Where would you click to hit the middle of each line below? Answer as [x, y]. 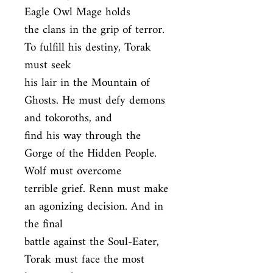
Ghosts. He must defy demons [95, 101]
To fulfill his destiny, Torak [88, 48]
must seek [48, 66]
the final [44, 225]
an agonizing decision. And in [94, 207]
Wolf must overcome [73, 172]
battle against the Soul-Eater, [92, 242]
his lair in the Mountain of [87, 83]
